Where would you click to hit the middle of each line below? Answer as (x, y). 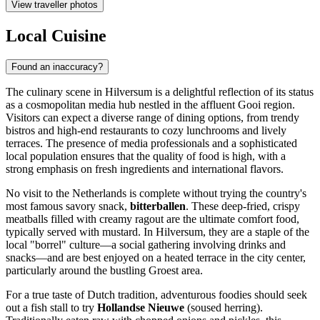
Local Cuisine (56, 35)
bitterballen (158, 206)
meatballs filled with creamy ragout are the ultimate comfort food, (152, 219)
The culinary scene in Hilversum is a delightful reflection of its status (160, 92)
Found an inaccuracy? (57, 67)
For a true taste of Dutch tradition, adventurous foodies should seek (156, 295)
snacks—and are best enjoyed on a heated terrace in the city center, (156, 258)
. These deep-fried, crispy (243, 206)
